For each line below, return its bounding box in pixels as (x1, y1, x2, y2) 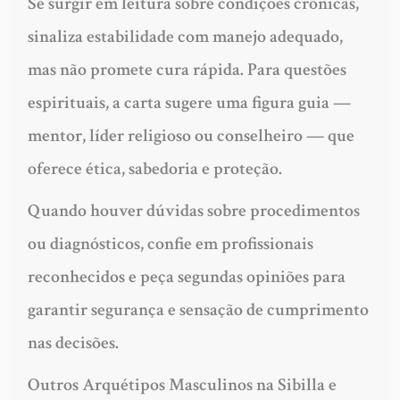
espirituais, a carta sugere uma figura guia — (27, 90, 351, 114)
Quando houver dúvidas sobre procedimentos (27, 198, 360, 222)
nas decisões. (27, 330, 119, 354)
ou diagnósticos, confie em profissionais (27, 231, 313, 255)
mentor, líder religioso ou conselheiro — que (27, 123, 354, 147)
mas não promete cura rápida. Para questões (27, 57, 346, 81)
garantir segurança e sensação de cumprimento (27, 297, 369, 321)
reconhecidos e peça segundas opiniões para (27, 264, 346, 288)
